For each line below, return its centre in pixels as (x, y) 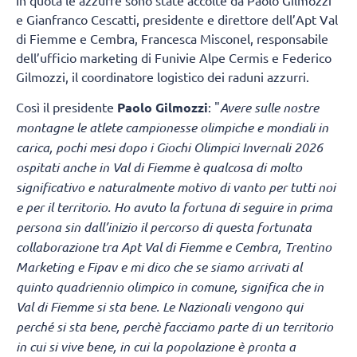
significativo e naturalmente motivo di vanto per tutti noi (176, 187)
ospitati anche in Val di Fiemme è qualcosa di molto (159, 167)
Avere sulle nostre (269, 108)
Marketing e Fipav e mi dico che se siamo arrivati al (159, 267)
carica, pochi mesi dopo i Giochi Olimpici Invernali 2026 (169, 147)
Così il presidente (67, 107)
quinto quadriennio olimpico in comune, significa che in (170, 287)
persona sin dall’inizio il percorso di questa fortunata (164, 227)
